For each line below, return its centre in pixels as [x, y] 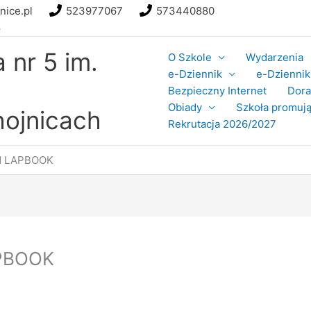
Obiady [185, 108]
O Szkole [190, 58]
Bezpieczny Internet [217, 91]
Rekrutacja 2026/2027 [222, 124]
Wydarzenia [274, 58]
